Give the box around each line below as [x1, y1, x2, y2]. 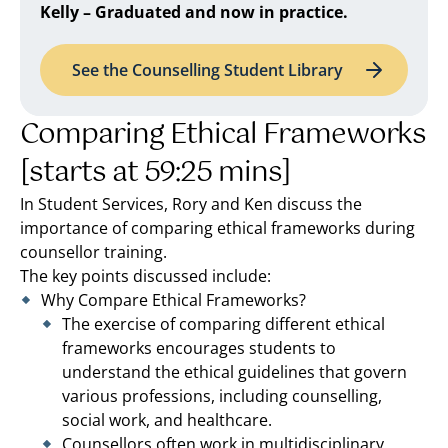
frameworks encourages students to [62, 336, 336, 359]
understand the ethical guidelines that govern [62, 360, 407, 383]
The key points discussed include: [20, 264, 271, 287]
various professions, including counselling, [62, 384, 382, 407]
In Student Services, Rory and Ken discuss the [20, 192, 362, 215]
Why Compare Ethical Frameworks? [41, 288, 306, 311]
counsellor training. [20, 240, 167, 263]
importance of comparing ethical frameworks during [20, 216, 415, 239]
